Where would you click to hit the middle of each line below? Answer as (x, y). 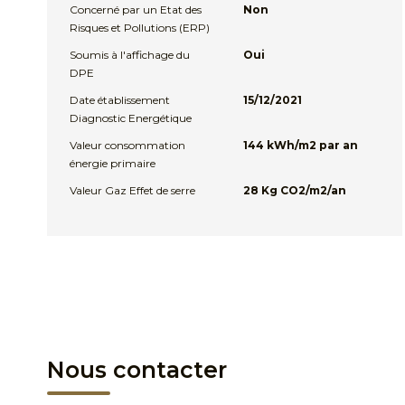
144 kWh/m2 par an (300, 145)
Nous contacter (137, 370)
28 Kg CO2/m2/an (294, 190)
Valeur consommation (127, 145)
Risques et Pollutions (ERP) (140, 28)
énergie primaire (113, 163)
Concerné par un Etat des (136, 9)
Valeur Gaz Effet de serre (132, 190)
